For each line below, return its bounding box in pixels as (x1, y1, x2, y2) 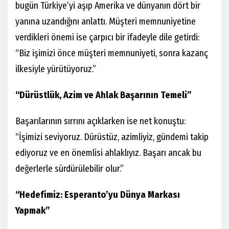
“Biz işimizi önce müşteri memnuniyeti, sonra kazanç (15, 48, 208, 59)
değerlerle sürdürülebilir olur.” (15, 163, 124, 175)
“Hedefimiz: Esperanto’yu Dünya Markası (15, 189, 180, 201)
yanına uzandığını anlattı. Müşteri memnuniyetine (15, 16, 196, 28)
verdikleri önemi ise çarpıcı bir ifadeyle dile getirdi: (15, 32, 199, 43)
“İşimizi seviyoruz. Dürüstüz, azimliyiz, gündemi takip (15, 131, 209, 143)
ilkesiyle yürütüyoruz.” (15, 63, 96, 75)
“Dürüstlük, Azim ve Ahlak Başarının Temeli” (15, 89, 192, 101)
